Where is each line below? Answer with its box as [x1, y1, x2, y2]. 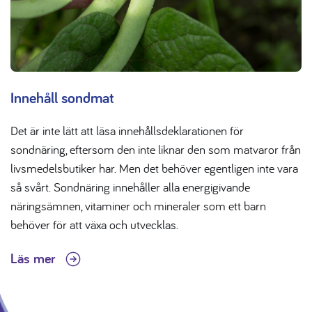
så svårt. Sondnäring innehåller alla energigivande [10, 179, 250, 196]
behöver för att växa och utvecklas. [10, 217, 178, 233]
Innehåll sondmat [10, 88, 114, 108]
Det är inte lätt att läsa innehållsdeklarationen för [10, 123, 244, 139]
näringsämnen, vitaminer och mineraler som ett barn [10, 198, 266, 214]
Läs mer [10, 249, 58, 268]
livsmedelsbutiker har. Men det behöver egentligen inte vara [10, 160, 298, 177]
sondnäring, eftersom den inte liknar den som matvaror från [10, 141, 301, 158]
